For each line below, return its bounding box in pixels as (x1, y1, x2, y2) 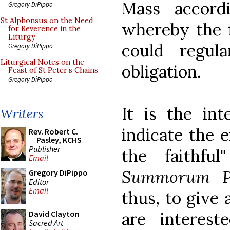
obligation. (122, 61, 205, 82)
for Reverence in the (8, 24, 81, 33)
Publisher (29, 143, 60, 154)
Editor (29, 176, 49, 187)
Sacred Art (29, 217, 63, 228)
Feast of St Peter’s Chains (8, 66, 98, 75)
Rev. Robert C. (29, 126, 78, 137)
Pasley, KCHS (36, 135, 82, 145)
